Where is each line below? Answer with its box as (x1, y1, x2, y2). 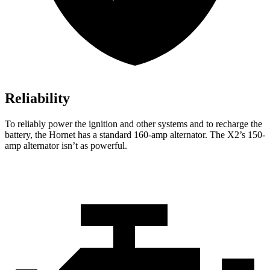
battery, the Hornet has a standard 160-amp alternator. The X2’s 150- (5, 130, 265, 140)
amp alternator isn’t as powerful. (5, 140, 127, 151)
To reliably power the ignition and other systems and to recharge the (5, 119, 262, 130)
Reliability (5, 90, 70, 107)
